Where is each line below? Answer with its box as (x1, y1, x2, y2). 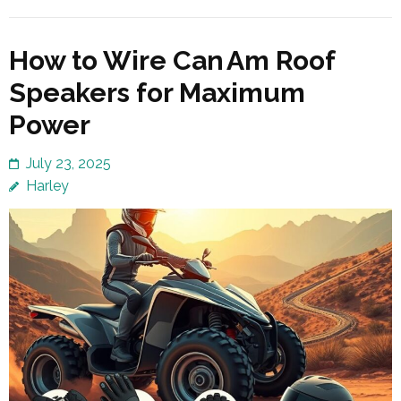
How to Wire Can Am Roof (9, 44, 335, 76)
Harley (26, 176, 69, 194)
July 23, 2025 (26, 154, 111, 172)
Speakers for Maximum (9, 76, 305, 108)
